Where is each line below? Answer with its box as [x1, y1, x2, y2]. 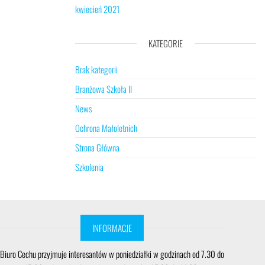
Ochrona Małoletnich [75, 121, 137, 134]
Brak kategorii [75, 63, 118, 76]
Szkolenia [75, 160, 104, 173]
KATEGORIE [148, 37, 183, 50]
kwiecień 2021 [75, 2, 119, 15]
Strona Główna [75, 141, 119, 154]
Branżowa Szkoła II [75, 82, 132, 95]
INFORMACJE [92, 221, 132, 234]
